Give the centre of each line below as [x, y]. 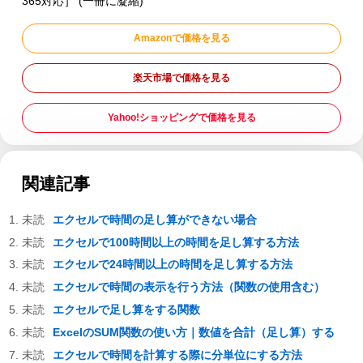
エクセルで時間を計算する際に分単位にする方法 [177, 354]
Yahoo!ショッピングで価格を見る [181, 118]
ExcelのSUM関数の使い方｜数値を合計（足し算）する [193, 332]
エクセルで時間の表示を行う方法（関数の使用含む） [188, 287]
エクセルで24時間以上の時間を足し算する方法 [172, 265]
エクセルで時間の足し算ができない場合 [154, 219]
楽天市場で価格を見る [181, 78]
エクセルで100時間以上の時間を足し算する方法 [175, 242]
